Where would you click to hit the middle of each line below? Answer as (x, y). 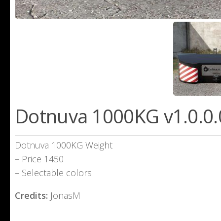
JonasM (64, 196)
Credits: (31, 196)
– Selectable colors (53, 173)
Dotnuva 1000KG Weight (64, 145)
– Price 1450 (39, 159)
